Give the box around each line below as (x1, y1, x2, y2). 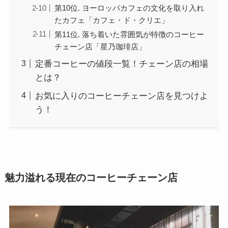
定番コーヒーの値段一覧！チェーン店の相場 (35, 59, 208, 69)
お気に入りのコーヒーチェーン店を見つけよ (35, 91, 208, 101)
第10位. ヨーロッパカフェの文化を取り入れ (54, 3, 205, 12)
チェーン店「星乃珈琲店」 (54, 42, 147, 51)
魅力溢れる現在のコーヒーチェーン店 (4, 172, 178, 184)
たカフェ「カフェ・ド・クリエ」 (54, 15, 169, 24)
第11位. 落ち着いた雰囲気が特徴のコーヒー (54, 30, 205, 39)
